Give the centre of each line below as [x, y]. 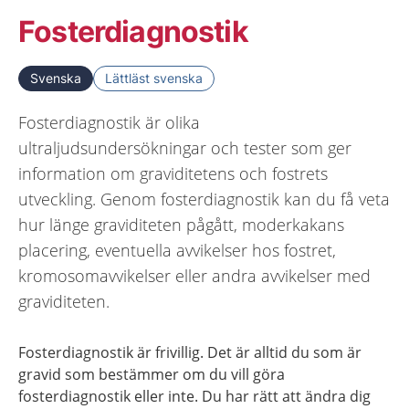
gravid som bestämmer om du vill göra [152, 374]
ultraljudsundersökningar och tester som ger [185, 148]
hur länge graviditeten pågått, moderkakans [181, 225]
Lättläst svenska [154, 78]
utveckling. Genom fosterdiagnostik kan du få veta [204, 199]
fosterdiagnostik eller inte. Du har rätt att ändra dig [194, 396]
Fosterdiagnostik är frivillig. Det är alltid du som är [190, 352]
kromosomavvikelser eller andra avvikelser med [194, 276]
